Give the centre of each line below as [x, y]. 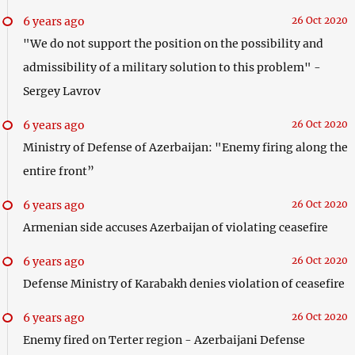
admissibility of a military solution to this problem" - [172, 67]
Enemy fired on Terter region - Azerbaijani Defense [164, 340]
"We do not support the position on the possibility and [173, 43]
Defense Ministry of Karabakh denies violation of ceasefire [183, 283]
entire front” [58, 171]
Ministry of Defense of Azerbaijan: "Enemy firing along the [185, 147]
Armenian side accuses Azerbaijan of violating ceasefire [175, 227]
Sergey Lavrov [61, 91]
